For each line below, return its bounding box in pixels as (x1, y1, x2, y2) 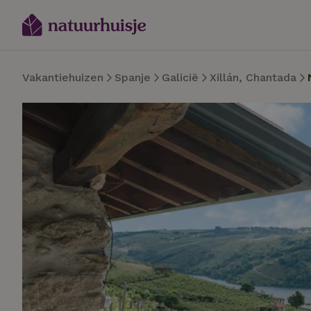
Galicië (162, 71, 199, 84)
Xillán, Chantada (210, 71, 296, 84)
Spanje (115, 71, 151, 84)
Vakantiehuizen (22, 71, 103, 84)
